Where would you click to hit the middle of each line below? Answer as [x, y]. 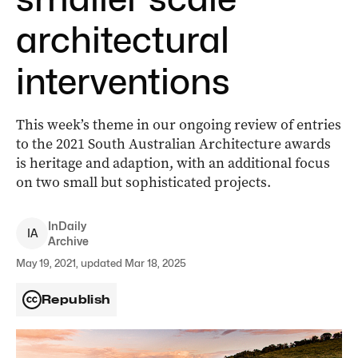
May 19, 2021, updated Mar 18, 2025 [101, 263]
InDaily [67, 226]
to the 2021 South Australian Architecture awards [173, 144]
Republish [76, 300]
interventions [123, 82]
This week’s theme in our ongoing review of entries [179, 125]
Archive [68, 241]
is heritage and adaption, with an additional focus [173, 163]
